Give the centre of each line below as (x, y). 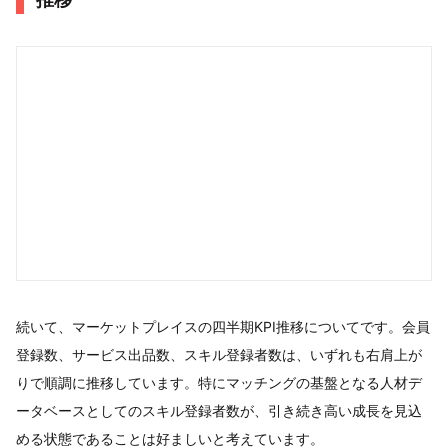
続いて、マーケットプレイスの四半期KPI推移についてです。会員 (223, 326)
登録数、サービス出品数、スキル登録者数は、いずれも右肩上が (219, 354)
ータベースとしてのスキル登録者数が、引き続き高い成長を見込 (219, 410)
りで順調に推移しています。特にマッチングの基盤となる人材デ (219, 382)
